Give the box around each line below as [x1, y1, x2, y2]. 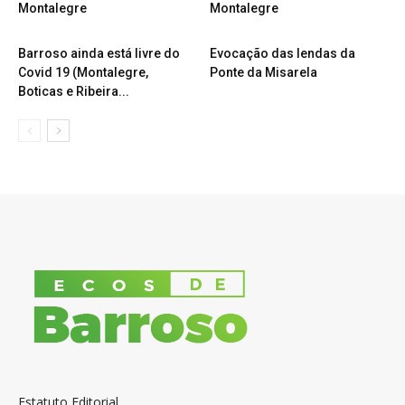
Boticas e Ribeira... [18, 84, 129, 99]
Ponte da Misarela [209, 65, 317, 80]
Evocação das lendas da [209, 46, 355, 61]
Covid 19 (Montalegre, [18, 65, 148, 80]
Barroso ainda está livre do [18, 46, 180, 61]
